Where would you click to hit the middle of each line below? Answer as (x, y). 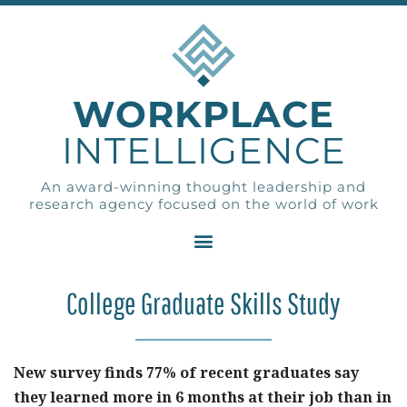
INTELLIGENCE (203, 150)
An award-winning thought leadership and (203, 187)
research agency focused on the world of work (203, 204)
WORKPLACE (203, 114)
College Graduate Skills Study (203, 303)
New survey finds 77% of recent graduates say (186, 372)
